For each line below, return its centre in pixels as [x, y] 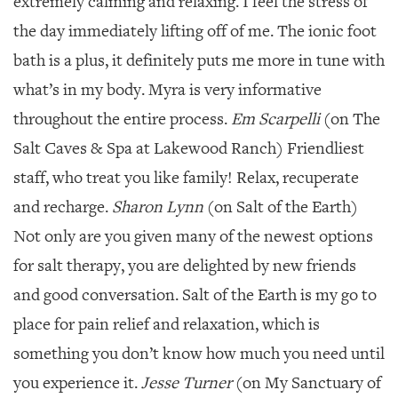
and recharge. [63, 207]
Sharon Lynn [158, 207]
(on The [350, 119]
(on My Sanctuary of [306, 383]
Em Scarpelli [275, 119]
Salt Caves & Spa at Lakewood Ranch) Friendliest [189, 148]
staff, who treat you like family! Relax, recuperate [186, 178]
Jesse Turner [185, 383]
